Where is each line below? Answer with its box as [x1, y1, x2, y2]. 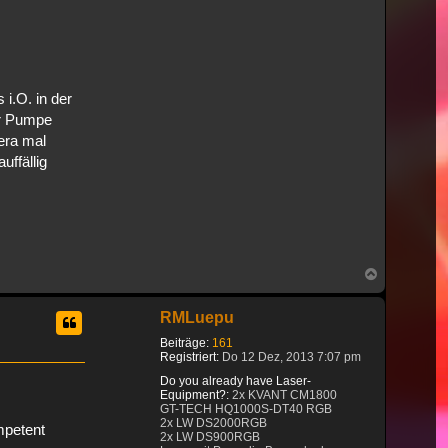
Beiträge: [160, 335, 209, 350]
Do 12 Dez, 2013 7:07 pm [219, 349, 361, 364]
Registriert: [160, 349, 219, 364]
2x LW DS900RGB [160, 429, 260, 444]
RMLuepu [160, 308, 234, 326]
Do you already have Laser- [160, 373, 311, 388]
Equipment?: [160, 387, 229, 402]
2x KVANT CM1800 [229, 387, 337, 402]
